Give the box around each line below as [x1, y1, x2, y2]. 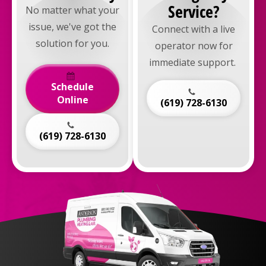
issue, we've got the [28, 20, 116, 33]
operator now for [154, 39, 233, 52]
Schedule [51, 80, 94, 93]
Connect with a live [152, 22, 235, 36]
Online [56, 93, 88, 106]
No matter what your [26, 3, 119, 17]
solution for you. [36, 36, 109, 50]
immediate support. [149, 55, 238, 69]
